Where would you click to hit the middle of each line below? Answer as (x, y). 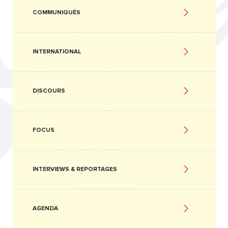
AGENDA (45, 208)
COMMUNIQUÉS (56, 12)
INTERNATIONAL (57, 51)
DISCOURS (49, 91)
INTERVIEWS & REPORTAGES (75, 169)
